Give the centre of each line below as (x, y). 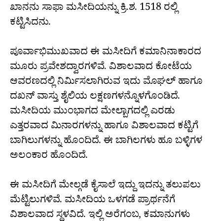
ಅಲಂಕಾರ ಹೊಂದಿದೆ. (49, 157)
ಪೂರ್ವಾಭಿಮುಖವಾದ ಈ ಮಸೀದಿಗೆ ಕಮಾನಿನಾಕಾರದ (106, 54)
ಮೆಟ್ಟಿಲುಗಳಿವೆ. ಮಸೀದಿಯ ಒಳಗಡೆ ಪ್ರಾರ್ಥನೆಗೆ (92, 202)
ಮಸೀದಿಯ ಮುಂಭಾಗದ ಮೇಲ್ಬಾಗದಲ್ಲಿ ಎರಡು (92, 113)
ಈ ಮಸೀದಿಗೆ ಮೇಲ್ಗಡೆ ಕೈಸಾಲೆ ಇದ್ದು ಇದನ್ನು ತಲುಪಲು (105, 187)
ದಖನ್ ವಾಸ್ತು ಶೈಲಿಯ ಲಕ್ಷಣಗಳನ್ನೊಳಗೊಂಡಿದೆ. (95, 98)
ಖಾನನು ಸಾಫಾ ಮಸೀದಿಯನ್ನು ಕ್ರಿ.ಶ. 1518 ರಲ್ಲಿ (94, 9)
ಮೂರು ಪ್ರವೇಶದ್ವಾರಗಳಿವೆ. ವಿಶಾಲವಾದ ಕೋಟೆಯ (101, 68)
